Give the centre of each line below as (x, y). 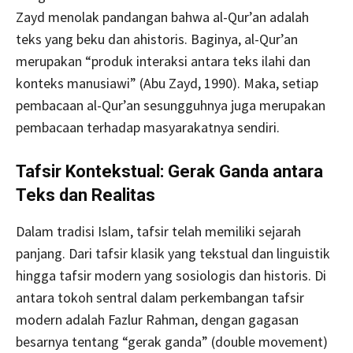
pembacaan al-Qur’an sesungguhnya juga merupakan (171, 105)
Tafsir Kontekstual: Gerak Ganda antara (169, 171)
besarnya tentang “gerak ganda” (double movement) (172, 342)
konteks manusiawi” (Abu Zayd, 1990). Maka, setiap (167, 83)
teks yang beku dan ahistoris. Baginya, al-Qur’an (157, 39)
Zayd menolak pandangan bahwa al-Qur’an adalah (162, 17)
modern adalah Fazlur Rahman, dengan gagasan (157, 320)
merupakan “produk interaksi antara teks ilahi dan (163, 61)
